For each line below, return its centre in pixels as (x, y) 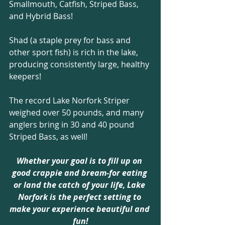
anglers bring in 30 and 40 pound (73, 124)
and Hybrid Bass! (42, 16)
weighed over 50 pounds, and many (77, 112)
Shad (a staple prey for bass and (71, 40)
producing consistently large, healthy (80, 64)
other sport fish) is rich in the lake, (75, 52)
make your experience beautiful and (80, 209)
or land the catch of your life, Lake (80, 185)
